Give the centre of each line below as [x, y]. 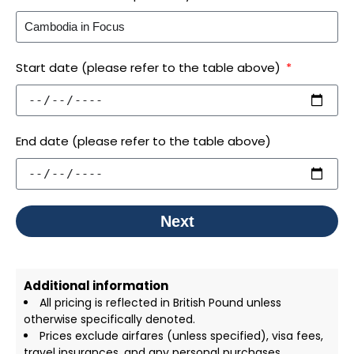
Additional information [96, 286]
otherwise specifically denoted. [109, 320]
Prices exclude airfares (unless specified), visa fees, [181, 336]
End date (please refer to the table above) [143, 141]
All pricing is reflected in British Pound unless [160, 303]
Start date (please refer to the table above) [150, 68]
